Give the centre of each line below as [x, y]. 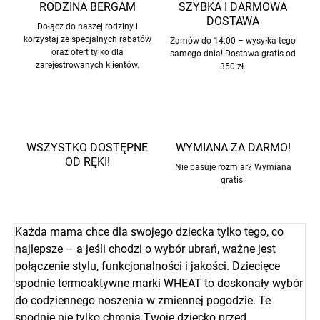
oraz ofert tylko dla [87, 52]
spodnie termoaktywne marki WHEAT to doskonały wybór [159, 284]
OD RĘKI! [87, 162]
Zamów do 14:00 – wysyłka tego [233, 41]
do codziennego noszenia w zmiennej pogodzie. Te [143, 301]
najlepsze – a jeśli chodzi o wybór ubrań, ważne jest [145, 249]
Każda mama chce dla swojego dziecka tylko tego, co [149, 232]
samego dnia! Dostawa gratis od [233, 54]
